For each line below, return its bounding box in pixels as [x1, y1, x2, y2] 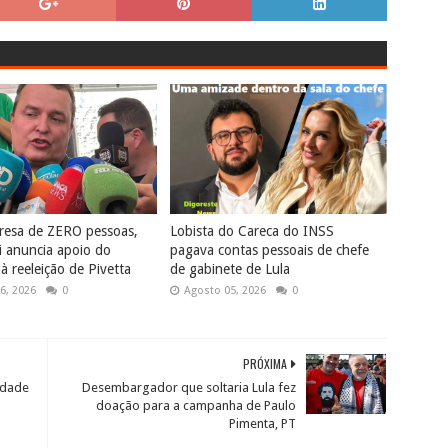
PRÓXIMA [243, 355, 288, 372]
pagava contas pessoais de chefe [170, 242, 370, 258]
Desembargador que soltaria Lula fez [82, 380, 297, 395]
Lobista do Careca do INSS [170, 223, 335, 239]
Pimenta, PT [229, 416, 297, 431]
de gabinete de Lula [170, 261, 291, 277]
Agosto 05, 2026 [184, 284, 267, 297]
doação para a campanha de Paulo [96, 398, 297, 413]
